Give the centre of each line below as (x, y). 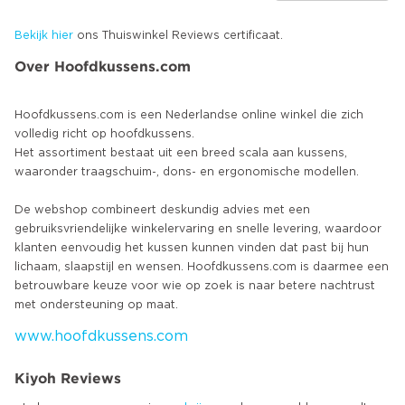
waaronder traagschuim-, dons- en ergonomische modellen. (187, 171)
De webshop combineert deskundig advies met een (162, 209)
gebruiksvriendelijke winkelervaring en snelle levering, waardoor (198, 228)
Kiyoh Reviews (68, 377)
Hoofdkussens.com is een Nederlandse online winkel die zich (189, 114)
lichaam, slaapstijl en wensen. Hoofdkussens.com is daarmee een (202, 266)
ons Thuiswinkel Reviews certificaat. (178, 36)
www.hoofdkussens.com (101, 336)
